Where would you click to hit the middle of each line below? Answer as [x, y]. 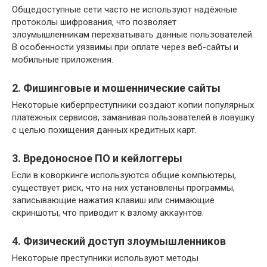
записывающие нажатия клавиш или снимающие [113, 200]
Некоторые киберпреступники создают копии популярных [133, 105]
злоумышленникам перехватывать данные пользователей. [133, 34]
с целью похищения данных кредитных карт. [104, 130]
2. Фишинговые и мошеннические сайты [116, 88]
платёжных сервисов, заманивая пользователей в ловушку [133, 117]
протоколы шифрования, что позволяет [94, 22]
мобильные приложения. [63, 59]
